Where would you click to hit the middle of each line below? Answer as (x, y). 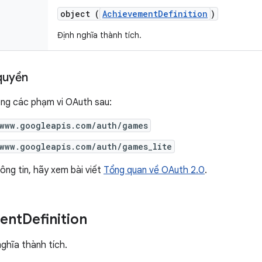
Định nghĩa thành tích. (99, 35)
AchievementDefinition (155, 14)
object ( (80, 14)
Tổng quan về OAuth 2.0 (154, 170)
